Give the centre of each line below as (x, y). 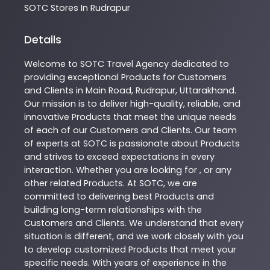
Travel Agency (138, 64)
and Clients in (55, 91)
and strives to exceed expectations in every (119, 157)
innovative (48, 117)
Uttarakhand (207, 91)
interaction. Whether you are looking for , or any (128, 170)
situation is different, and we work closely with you (134, 237)
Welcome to (52, 64)
